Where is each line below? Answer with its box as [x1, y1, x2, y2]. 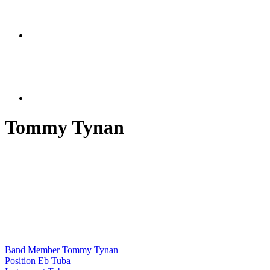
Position [5, 255, 36, 266]
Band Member [5, 244, 60, 255]
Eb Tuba [36, 255, 71, 266]
